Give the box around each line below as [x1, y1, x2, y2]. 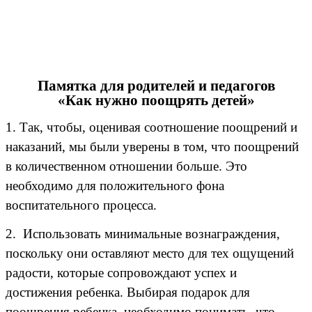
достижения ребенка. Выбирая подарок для [6, 284, 250, 299]
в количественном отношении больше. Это [6, 158, 247, 173]
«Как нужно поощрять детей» [57, 92, 255, 109]
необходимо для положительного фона [6, 178, 224, 193]
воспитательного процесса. [6, 197, 157, 212]
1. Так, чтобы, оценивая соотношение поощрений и [6, 119, 297, 134]
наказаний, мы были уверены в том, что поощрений [6, 139, 299, 154]
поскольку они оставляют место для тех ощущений [6, 245, 294, 260]
